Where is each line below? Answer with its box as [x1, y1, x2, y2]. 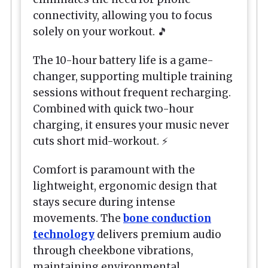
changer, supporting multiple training [33, 69, 233, 83]
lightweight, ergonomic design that [33, 179, 217, 193]
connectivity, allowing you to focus [33, 8, 212, 22]
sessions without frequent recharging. [33, 86, 231, 99]
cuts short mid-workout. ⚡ [33, 134, 168, 148]
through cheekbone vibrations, [33, 244, 193, 258]
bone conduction [123, 212, 211, 226]
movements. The [33, 212, 123, 226]
